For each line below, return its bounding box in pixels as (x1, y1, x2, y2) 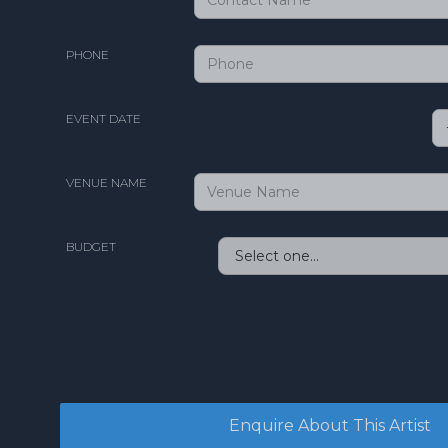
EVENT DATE (66, 110, 141, 126)
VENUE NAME (66, 174, 147, 190)
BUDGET (66, 238, 116, 254)
